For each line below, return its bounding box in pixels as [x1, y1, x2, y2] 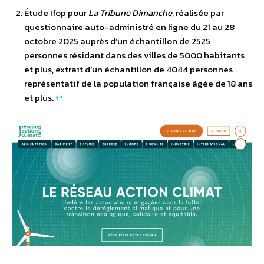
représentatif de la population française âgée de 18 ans [24, 76, 252, 90]
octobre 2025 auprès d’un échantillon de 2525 [24, 34, 210, 48]
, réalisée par [172, 5, 224, 19]
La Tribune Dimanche [88, 5, 172, 19]
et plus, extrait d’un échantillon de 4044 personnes [24, 62, 233, 76]
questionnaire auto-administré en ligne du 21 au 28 [24, 19, 235, 34]
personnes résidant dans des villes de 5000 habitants [24, 48, 245, 62]
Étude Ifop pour [24, 5, 88, 19]
